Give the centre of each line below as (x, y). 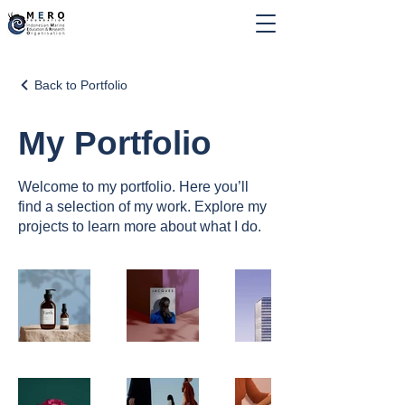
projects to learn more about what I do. (140, 226)
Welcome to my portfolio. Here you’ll (133, 187)
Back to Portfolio (81, 85)
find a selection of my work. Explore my (142, 207)
